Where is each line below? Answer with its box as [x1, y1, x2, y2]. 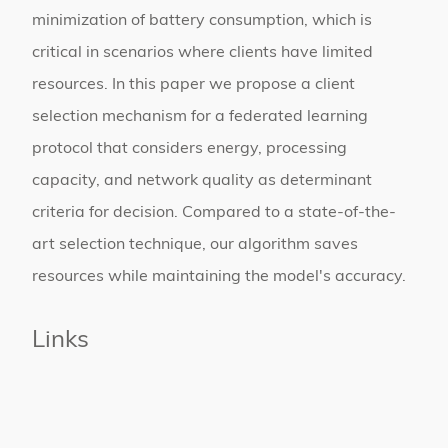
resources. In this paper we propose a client [32, 77, 355, 93]
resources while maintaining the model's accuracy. [32, 269, 406, 285]
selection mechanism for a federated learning [32, 109, 368, 125]
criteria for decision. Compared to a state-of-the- [32, 205, 396, 221]
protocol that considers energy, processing [32, 141, 347, 157]
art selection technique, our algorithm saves [32, 237, 358, 253]
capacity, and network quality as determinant [32, 173, 372, 189]
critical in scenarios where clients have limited [32, 45, 373, 61]
